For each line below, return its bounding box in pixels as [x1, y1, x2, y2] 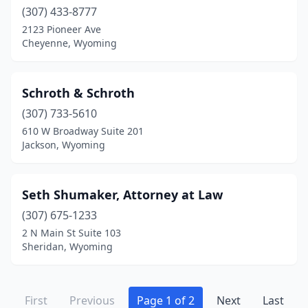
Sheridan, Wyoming [22, 240, 113, 253]
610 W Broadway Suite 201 [22, 124, 144, 137]
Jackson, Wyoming [22, 138, 105, 151]
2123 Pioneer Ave [22, 23, 101, 36]
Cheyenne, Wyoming [22, 36, 117, 49]
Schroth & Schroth [22, 85, 135, 101]
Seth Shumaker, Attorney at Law [22, 186, 223, 203]
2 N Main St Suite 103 [22, 226, 121, 239]
